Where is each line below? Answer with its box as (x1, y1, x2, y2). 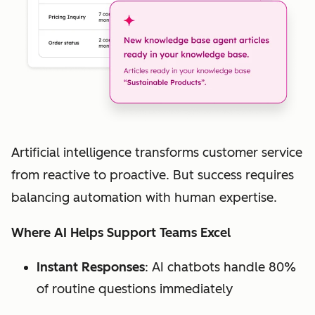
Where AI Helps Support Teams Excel (11, 224, 231, 240)
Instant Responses (37, 259, 145, 275)
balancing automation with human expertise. (11, 189, 277, 205)
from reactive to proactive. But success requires (11, 167, 294, 183)
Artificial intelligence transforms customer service (11, 144, 302, 160)
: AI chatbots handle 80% (145, 259, 296, 275)
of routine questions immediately (37, 281, 233, 297)
